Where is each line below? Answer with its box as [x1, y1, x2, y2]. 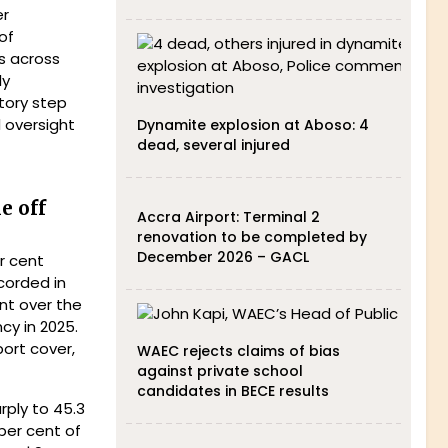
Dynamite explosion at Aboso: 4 [136, 115, 369, 135]
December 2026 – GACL [136, 247, 309, 267]
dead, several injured [136, 135, 290, 155]
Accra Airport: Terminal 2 [136, 207, 320, 227]
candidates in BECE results [136, 381, 329, 401]
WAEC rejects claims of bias [136, 341, 340, 361]
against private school [136, 361, 303, 381]
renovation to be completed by [136, 227, 367, 247]
